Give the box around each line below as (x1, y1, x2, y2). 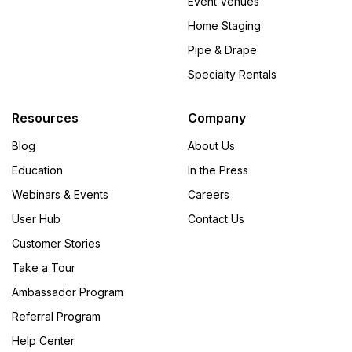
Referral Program (12, 309, 101, 323)
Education (12, 163, 63, 177)
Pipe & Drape (188, 42, 257, 57)
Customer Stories (12, 236, 101, 250)
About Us (188, 138, 235, 152)
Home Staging (188, 18, 261, 32)
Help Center (12, 333, 75, 347)
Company (188, 109, 246, 126)
